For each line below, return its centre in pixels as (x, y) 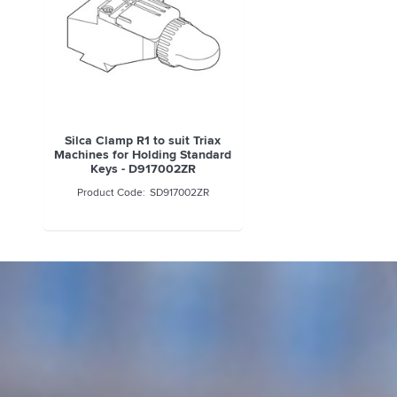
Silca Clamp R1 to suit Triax (143, 140)
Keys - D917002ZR (143, 168)
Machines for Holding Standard (143, 154)
